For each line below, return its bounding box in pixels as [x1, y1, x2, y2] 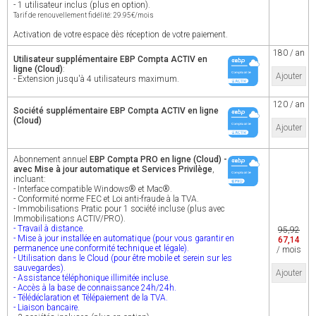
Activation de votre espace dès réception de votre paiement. [13, 30, 228, 39]
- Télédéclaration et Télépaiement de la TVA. [13, 293, 168, 303]
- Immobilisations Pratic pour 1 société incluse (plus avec [13, 204, 225, 214]
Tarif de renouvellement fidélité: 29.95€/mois [13, 11, 154, 19]
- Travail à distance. [13, 224, 85, 233]
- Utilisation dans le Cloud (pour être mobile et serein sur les [13, 253, 232, 263]
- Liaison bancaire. [13, 303, 80, 312]
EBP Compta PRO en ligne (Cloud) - [90, 154, 227, 164]
